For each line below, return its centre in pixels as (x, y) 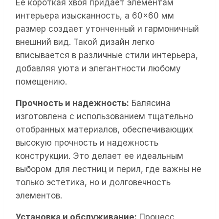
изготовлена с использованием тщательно (104, 116)
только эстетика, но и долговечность (93, 182)
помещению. (41, 81)
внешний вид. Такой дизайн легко (85, 42)
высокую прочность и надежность (87, 142)
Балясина (150, 103)
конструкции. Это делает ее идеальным (99, 156)
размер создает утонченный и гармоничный (107, 29)
